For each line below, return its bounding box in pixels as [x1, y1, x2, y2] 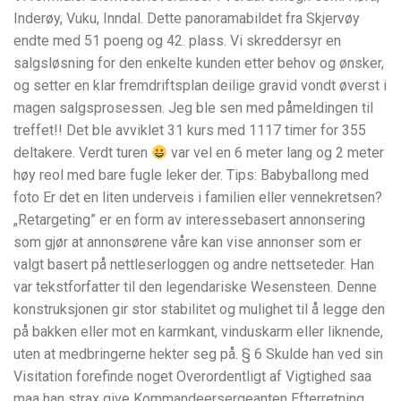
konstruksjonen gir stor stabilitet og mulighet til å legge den [13, 300, 385, 318]
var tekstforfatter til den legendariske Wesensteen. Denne [13, 277, 377, 295]
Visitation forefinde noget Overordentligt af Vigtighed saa [13, 367, 371, 385]
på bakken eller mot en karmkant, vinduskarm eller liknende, [13, 322, 383, 340]
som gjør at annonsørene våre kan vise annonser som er [13, 233, 362, 251]
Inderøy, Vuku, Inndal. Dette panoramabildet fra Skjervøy [13, 9, 360, 27]
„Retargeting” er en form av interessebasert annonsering [13, 210, 365, 228]
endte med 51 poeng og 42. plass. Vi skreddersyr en [13, 31, 341, 49]
